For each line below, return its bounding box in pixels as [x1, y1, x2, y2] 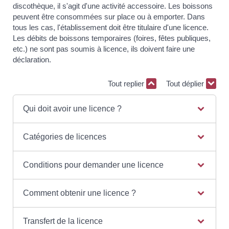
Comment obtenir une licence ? [22, 188, 136, 197]
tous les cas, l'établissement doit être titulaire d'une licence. [13, 22, 209, 32]
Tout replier [108, 79, 146, 88]
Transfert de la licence [22, 216, 103, 225]
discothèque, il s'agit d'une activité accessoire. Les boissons [13, 1, 213, 10]
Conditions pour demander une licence [22, 160, 164, 169]
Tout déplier [166, 79, 206, 88]
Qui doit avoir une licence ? [22, 104, 122, 113]
